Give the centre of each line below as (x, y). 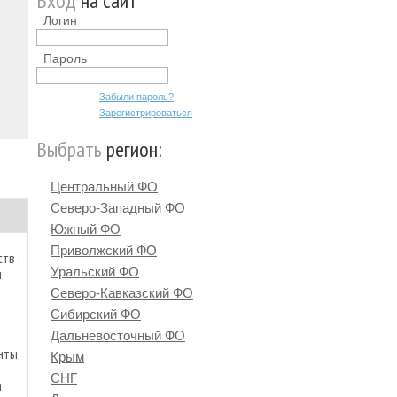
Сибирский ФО (96, 314)
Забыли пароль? (136, 97)
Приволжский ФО (104, 250)
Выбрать (69, 149)
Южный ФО (86, 229)
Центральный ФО (104, 187)
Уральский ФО (95, 272)
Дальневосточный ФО (118, 335)
